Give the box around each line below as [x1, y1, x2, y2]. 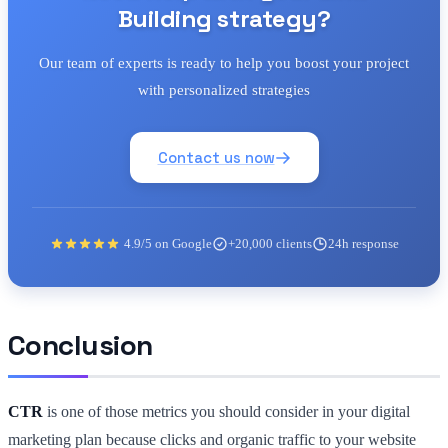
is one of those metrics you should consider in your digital [43, 403, 410, 421]
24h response [327, 236, 399, 252]
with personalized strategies [138, 82, 310, 99]
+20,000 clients [227, 236, 312, 252]
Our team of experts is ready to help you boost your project [39, 55, 409, 72]
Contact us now [157, 148, 275, 168]
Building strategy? [117, 3, 331, 35]
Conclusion [8, 327, 153, 364]
